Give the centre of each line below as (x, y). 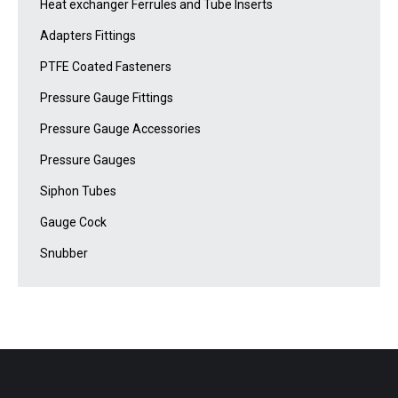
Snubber (64, 254)
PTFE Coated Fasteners (106, 67)
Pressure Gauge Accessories (120, 129)
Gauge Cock (73, 223)
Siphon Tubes (78, 191)
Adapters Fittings (88, 36)
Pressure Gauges (88, 160)
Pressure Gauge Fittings (107, 98)
